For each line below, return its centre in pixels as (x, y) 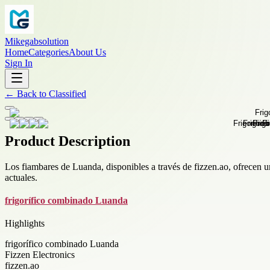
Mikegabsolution (37, 41)
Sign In (19, 63)
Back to (32, 94)
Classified (67, 94)
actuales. (21, 177)
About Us (87, 52)
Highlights (25, 223)
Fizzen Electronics (40, 254)
